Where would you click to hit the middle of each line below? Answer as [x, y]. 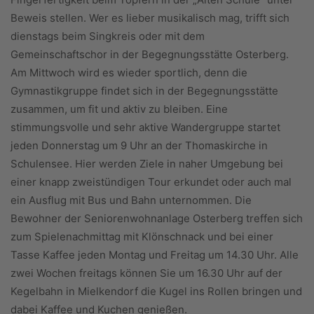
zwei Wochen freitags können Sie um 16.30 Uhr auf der [146, 273]
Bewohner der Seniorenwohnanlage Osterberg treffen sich [157, 218]
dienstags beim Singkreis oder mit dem [108, 36]
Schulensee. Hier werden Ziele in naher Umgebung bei [147, 163]
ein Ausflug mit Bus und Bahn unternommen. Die [131, 200]
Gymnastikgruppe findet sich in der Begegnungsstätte [144, 90]
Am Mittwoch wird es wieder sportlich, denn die [129, 72]
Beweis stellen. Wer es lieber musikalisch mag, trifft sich [150, 18]
